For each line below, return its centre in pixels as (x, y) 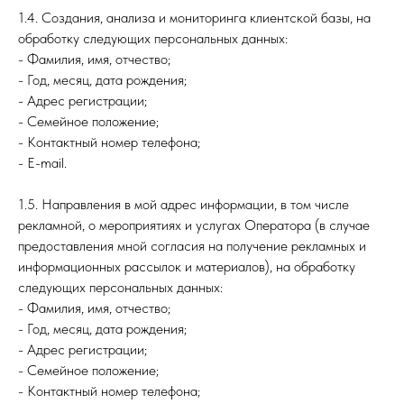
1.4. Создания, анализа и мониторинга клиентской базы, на (194, 18)
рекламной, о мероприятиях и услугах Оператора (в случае (194, 225)
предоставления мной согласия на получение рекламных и (192, 246)
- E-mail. (42, 163)
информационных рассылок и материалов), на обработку (187, 266)
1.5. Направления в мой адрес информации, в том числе (184, 204)
